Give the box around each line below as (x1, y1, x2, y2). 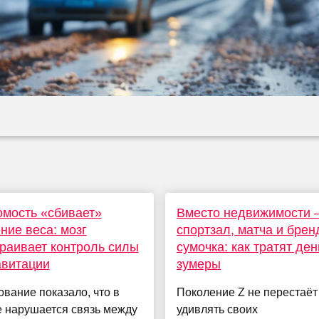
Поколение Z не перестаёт (176, 286, 318, 299)
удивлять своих (176, 303, 258, 316)
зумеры (176, 257, 221, 272)
